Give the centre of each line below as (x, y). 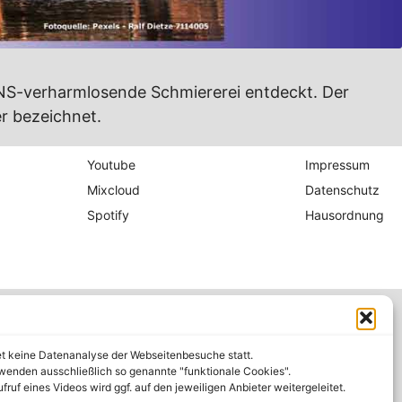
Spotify (108, 215)
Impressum (338, 165)
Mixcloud (113, 190)
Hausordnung (345, 215)
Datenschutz (343, 190)
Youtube (111, 165)
